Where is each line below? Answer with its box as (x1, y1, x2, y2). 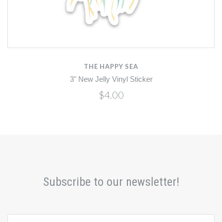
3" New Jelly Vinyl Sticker (69, 75, 153, 84)
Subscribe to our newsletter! (43, 174, 179, 189)
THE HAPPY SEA (84, 62, 138, 70)
